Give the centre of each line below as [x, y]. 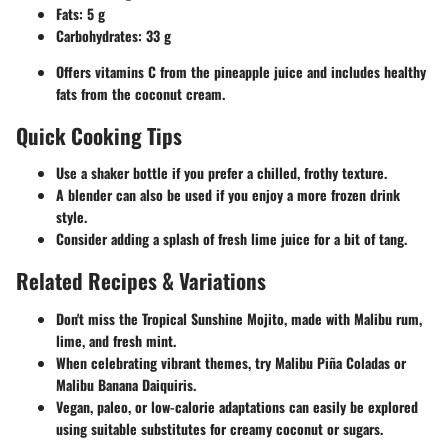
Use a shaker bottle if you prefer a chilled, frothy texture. [221, 173]
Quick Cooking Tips [99, 135]
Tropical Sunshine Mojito [213, 318]
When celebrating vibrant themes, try [165, 362]
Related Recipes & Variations [141, 281]
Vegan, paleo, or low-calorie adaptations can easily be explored [237, 406]
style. [71, 217]
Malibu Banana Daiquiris [124, 384]
